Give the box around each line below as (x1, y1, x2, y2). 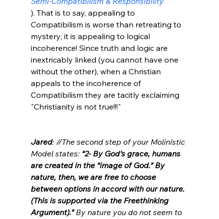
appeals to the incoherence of (30, 78, 143, 88)
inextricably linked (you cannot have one (30, 54, 180, 65)
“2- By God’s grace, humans (81, 148, 182, 158)
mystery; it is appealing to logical (30, 31, 152, 41)
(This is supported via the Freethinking (30, 195, 171, 205)
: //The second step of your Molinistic (52, 136, 187, 147)
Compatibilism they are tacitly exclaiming (30, 89, 181, 100)
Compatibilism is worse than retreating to (30, 19, 183, 29)
